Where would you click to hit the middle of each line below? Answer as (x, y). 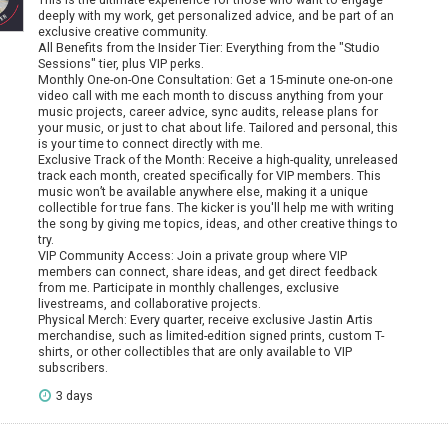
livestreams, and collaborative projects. (149, 304)
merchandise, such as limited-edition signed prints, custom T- (210, 336)
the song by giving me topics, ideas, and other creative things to (217, 224)
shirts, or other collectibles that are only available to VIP (194, 352)
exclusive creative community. (122, 32)
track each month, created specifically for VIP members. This (209, 176)
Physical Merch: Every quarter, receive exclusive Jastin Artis (205, 320)
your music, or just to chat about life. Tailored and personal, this (217, 128)
